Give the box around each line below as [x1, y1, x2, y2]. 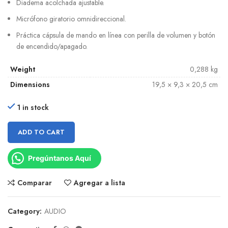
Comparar [17, 178, 52, 188]
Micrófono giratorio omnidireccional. [16, 14, 126, 24]
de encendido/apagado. [16, 41, 88, 52]
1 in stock [17, 102, 49, 113]
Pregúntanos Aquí [28, 154, 91, 163]
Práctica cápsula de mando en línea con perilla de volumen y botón [16, 30, 215, 41]
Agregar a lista [74, 178, 125, 188]
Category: [8, 206, 44, 217]
